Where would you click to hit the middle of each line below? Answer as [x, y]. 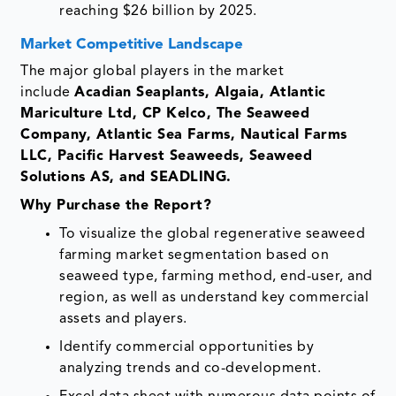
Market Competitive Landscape [132, 45]
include [48, 93]
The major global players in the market [152, 72]
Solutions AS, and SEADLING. [126, 178]
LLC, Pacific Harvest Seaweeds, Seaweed [167, 157]
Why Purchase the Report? [116, 206]
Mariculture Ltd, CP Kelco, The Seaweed [165, 114]
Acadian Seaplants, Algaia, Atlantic [200, 93]
